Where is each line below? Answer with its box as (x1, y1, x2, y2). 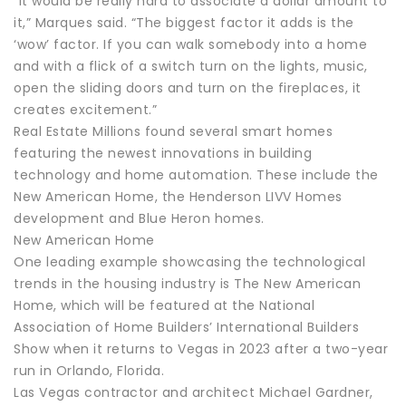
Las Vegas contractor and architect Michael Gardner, (14, 382, 373, 401)
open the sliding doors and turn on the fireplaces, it (14, 78, 362, 97)
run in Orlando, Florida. (14, 361, 164, 380)
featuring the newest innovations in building (14, 143, 312, 162)
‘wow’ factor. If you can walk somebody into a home (14, 34, 367, 53)
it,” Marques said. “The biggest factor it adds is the (14, 13, 354, 32)
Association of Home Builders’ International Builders (14, 317, 359, 336)
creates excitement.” (14, 100, 157, 119)
